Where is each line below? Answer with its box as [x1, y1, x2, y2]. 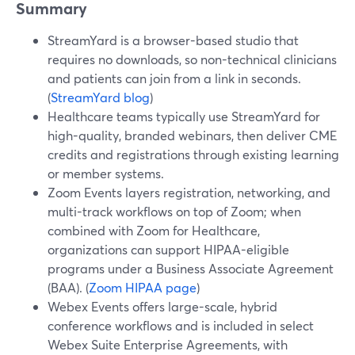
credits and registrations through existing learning [48, 146, 339, 162]
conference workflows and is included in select [48, 317, 314, 334]
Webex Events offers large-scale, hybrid [48, 298, 277, 315]
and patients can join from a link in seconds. [48, 70, 301, 86]
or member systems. [48, 165, 164, 181]
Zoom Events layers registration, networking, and [48, 184, 330, 200]
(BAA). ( [48, 279, 89, 296]
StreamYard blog [51, 89, 150, 105]
